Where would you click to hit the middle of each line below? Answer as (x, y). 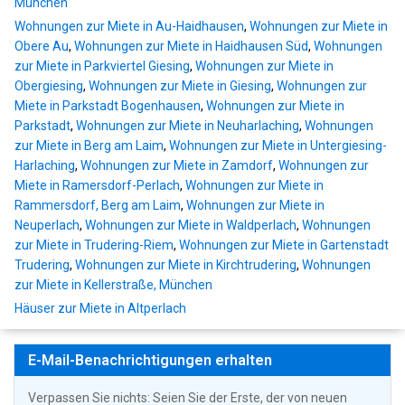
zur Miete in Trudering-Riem (94, 245)
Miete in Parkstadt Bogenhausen (108, 106)
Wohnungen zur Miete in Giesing (180, 86)
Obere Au (42, 47)
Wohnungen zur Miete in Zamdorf (177, 166)
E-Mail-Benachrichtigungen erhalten (150, 361)
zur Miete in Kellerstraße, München (113, 285)
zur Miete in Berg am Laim (89, 146)
